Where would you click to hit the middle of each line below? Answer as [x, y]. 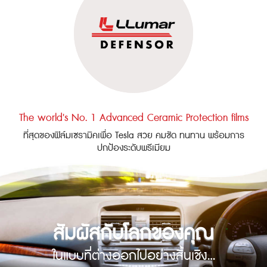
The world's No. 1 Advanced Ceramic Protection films [133, 117]
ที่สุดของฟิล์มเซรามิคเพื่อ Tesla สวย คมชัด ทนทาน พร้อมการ [133, 135]
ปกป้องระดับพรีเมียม [133, 148]
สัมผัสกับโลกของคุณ [133, 234]
